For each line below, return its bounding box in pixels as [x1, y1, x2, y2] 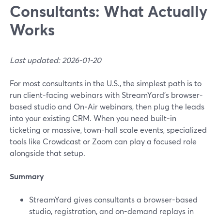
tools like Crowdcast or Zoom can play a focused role [10, 136, 197, 146]
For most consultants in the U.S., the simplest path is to [10, 78, 201, 88]
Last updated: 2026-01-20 [10, 55, 101, 65]
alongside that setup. [10, 148, 85, 158]
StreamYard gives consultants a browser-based [29, 194, 198, 204]
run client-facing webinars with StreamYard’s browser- [10, 90, 203, 100]
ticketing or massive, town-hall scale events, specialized [10, 124, 207, 135]
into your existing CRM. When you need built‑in [10, 113, 176, 123]
